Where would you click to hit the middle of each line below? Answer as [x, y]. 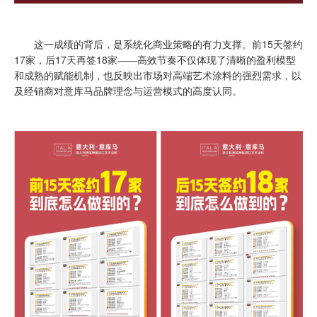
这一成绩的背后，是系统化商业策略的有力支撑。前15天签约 [158, 44]
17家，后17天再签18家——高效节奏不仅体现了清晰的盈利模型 [155, 60]
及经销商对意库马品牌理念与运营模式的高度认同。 [128, 91]
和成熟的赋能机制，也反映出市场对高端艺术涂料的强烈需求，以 [158, 75]
